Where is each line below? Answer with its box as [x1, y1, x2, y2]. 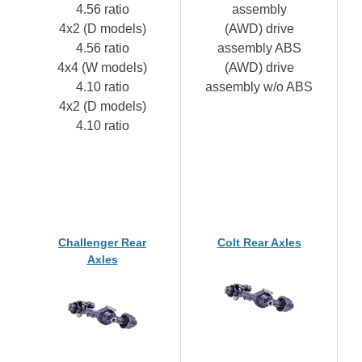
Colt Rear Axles [217, 235, 301, 249]
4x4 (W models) [57, 60, 147, 74]
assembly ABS [217, 40, 301, 55]
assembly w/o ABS [205, 79, 313, 94]
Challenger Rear [58, 235, 146, 249]
